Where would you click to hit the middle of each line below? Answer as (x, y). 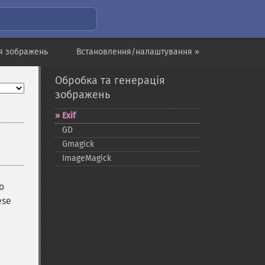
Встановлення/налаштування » (138, 52)
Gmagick (78, 144)
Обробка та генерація (110, 80)
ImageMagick (86, 158)
